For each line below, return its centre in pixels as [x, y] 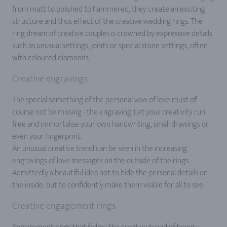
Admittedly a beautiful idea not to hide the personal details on [110, 173]
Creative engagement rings [64, 206]
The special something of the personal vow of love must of [104, 100]
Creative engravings [50, 79]
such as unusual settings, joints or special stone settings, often [110, 46]
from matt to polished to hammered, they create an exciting [109, 9]
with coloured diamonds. [51, 58]
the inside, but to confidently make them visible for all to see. [108, 185]
